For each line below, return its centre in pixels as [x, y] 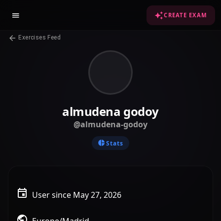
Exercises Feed [39, 37]
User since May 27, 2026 [77, 195]
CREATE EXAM [185, 15]
